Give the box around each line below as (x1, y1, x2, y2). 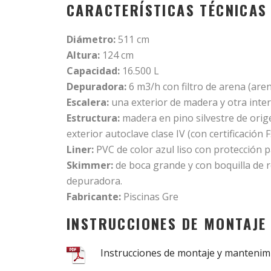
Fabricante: (67, 190, 121, 203)
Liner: (67, 143, 94, 156)
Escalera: (67, 96, 109, 109)
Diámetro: (67, 33, 116, 46)
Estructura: (67, 111, 120, 125)
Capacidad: (67, 64, 120, 77)
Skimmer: (67, 158, 113, 172)
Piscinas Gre (121, 190, 178, 203)
